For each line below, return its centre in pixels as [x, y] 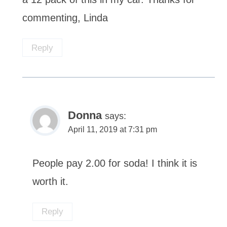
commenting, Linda [65, 17]
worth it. [50, 182]
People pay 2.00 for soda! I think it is [115, 163]
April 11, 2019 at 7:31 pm [112, 130]
